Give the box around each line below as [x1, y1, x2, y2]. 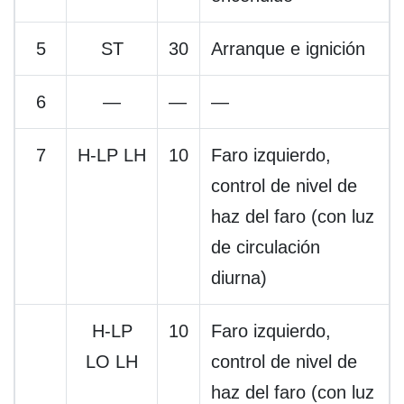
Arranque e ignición [211, 39, 365, 60]
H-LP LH [78, 145, 146, 166]
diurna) [211, 268, 267, 289]
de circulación [211, 237, 320, 258]
